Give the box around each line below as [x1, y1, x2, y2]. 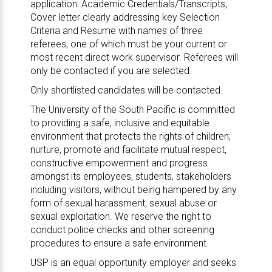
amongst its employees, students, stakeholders [30, 171, 231, 182]
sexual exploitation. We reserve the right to [30, 211, 211, 222]
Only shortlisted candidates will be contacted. [30, 84, 223, 96]
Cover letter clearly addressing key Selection [30, 12, 220, 23]
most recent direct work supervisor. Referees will [30, 52, 238, 63]
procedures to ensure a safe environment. [30, 237, 209, 249]
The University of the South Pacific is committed [30, 104, 235, 115]
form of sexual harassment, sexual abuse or [30, 197, 217, 209]
